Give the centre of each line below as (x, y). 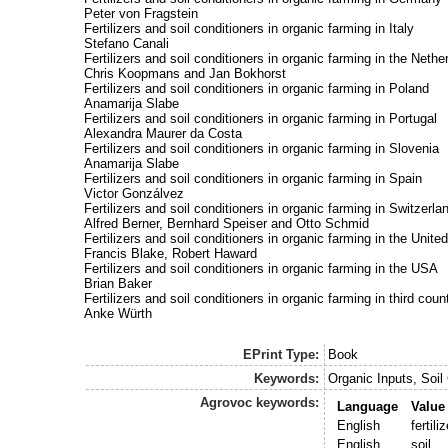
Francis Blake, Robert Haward (170, 253)
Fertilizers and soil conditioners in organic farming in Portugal (260, 118)
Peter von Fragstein (140, 13)
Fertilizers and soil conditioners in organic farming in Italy (248, 28)
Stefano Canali (126, 43)
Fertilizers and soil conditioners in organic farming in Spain (252, 178)
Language (367, 407)
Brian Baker (117, 283)
